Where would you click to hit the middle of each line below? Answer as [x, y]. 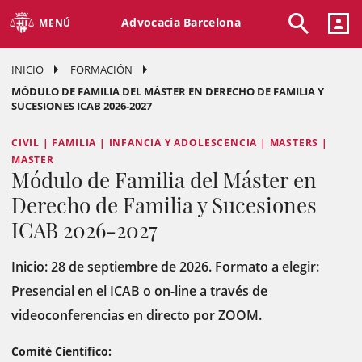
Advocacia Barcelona [181, 22]
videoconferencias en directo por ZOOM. [138, 315]
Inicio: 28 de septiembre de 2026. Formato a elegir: [165, 267]
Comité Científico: [61, 351]
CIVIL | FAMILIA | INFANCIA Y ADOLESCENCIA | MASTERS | [170, 143]
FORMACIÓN [101, 69]
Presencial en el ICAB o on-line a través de [139, 291]
